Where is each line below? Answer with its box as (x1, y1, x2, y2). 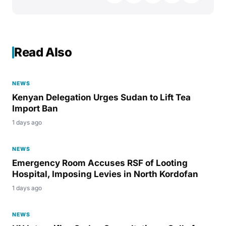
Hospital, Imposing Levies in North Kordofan (12, 169, 198, 179)
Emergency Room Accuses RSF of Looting (12, 158, 188, 168)
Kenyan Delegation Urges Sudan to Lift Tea (12, 92, 191, 102)
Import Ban (12, 103, 58, 114)
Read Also (14, 45, 72, 60)
